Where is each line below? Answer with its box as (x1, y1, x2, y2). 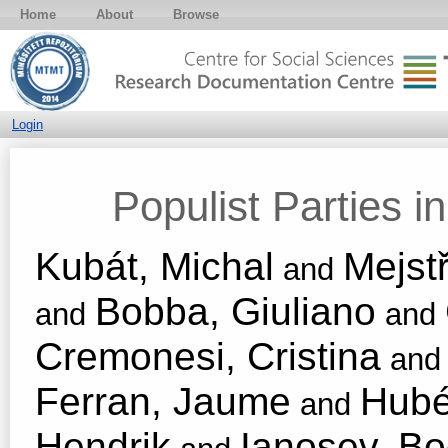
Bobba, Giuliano (95, 288, 376, 333)
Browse (173, 7, 219, 22)
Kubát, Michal (35, 243, 274, 288)
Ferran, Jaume (35, 378, 291, 423)
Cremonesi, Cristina (35, 333, 381, 378)
